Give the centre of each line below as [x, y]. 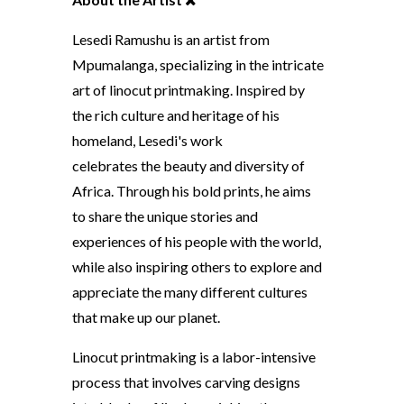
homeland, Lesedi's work [147, 140]
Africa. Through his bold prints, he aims [191, 190]
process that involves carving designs [186, 381]
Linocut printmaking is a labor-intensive [193, 356]
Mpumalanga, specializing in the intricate [197, 64]
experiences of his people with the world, [196, 241]
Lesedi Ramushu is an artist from [170, 39]
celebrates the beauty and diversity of [188, 165]
